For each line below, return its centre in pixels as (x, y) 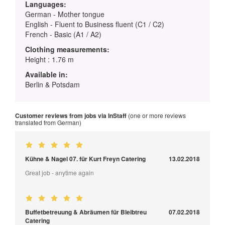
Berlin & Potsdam (52, 85)
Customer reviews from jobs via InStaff (71, 116)
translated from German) (48, 123)
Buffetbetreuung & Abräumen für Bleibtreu (86, 212)
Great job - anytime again (60, 173)
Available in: (46, 75)
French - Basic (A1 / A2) (63, 34)
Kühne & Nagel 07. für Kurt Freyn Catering (85, 159)
